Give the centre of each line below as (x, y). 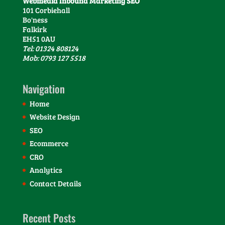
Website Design (54, 117)
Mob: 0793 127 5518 (54, 58)
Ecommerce (49, 143)
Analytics (46, 170)
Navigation (43, 88)
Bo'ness (35, 19)
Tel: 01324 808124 (50, 48)
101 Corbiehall (46, 10)
